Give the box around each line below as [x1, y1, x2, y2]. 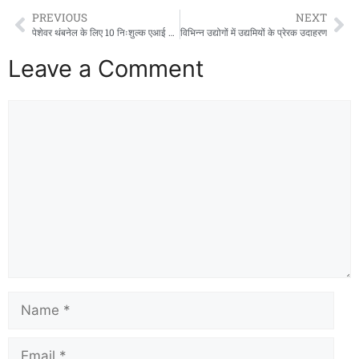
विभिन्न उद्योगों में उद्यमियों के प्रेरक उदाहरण [180, 26, 327, 39]
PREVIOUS [32, 10, 87, 26]
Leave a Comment [8, 54, 204, 83]
